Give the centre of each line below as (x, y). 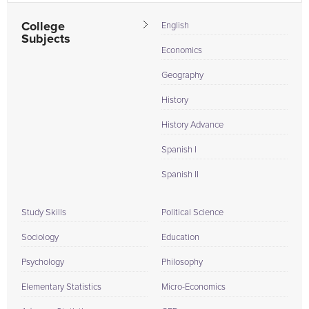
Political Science (192, 213)
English (175, 26)
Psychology (43, 262)
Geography (182, 76)
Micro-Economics (193, 287)
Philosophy (182, 262)
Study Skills (44, 213)
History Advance (192, 125)
